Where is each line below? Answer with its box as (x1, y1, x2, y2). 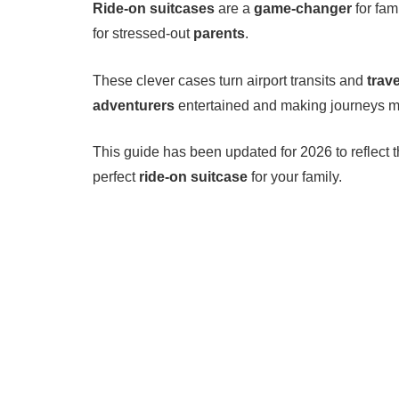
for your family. (248, 169, 343, 185)
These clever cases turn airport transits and (93, 72, 368, 88)
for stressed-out (93, 26, 194, 42)
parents (193, 26, 246, 42)
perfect (93, 169, 140, 185)
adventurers (93, 97, 175, 113)
